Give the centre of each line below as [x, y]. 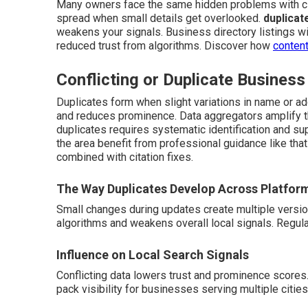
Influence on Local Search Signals [153, 255]
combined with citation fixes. [125, 157]
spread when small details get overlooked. [160, 18]
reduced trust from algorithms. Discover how [165, 46]
